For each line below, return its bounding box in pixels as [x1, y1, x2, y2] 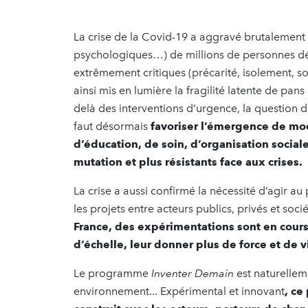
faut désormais [74, 119, 151, 133]
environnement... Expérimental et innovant [74, 284, 285, 298]
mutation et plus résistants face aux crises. [74, 155, 302, 168]
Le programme [74, 266, 151, 280]
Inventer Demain [151, 266, 234, 280]
